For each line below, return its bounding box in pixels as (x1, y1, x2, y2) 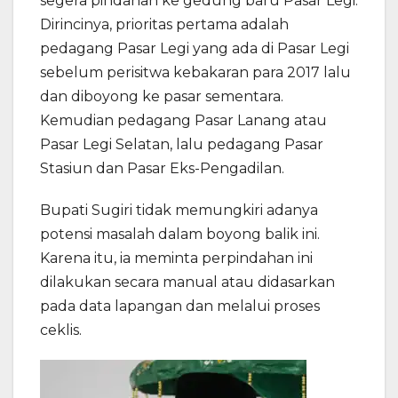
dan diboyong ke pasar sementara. (40, 88, 283, 106)
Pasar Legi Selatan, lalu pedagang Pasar (40, 136, 323, 154)
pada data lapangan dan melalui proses (40, 298, 320, 315)
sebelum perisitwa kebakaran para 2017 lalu (40, 64, 351, 82)
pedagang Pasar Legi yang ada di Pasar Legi (40, 40, 349, 58)
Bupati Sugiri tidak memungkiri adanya (40, 202, 318, 219)
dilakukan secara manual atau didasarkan (40, 274, 335, 291)
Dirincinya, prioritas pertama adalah (40, 16, 289, 34)
